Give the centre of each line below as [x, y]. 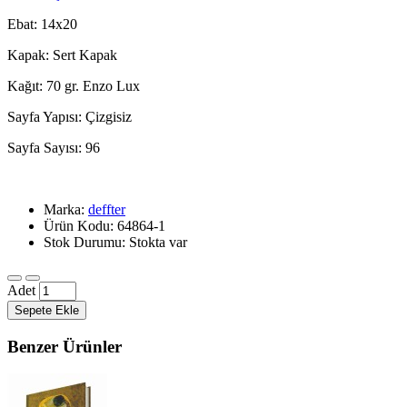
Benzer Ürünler [65, 346]
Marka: [66, 209]
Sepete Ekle [47, 310]
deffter [107, 209]
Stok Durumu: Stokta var [115, 242]
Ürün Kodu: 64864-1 [104, 225]
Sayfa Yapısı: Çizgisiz [69, 116]
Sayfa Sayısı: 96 [54, 147]
